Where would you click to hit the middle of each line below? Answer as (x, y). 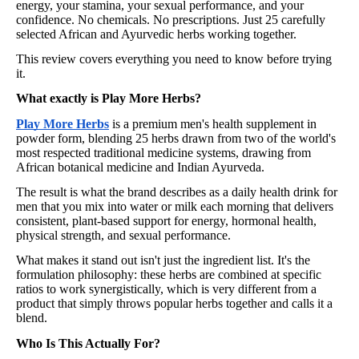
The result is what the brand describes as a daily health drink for (177, 192)
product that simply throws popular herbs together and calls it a (174, 304)
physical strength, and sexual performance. (123, 235)
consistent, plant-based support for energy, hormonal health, (166, 220)
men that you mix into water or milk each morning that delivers (175, 206)
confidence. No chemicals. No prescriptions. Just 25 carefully (171, 19)
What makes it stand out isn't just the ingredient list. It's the (163, 260)
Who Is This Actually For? (88, 343)
